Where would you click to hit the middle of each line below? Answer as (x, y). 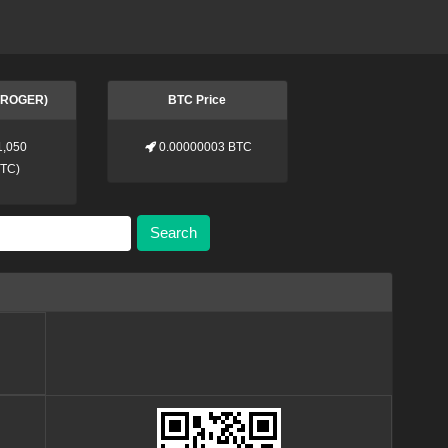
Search (173, 233)
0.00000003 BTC (206, 147)
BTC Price (197, 100)
